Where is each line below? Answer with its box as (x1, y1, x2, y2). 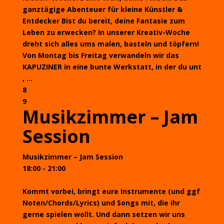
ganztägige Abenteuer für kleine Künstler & (22, 4, 182, 14)
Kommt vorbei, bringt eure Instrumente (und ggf (22, 186, 200, 196)
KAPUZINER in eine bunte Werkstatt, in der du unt (22, 62, 201, 71)
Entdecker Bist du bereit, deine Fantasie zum (22, 16, 185, 25)
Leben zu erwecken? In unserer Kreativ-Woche (22, 27, 190, 37)
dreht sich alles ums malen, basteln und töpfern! (22, 39, 199, 48)
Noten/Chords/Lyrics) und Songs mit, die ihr (22, 198, 180, 207)
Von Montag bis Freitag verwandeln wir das (22, 50, 179, 60)
